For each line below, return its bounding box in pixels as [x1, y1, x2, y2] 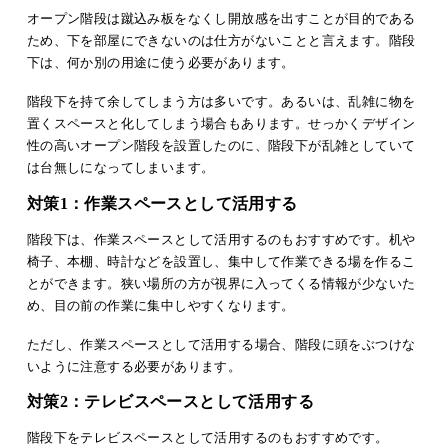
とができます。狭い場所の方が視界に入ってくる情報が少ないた [26, 275, 416, 291]
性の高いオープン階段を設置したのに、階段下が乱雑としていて [26, 137, 416, 153]
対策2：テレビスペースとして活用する [26, 393, 315, 411]
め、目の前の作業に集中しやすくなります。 [26, 297, 295, 313]
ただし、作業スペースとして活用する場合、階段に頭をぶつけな [26, 336, 416, 352]
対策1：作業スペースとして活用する [26, 194, 298, 212]
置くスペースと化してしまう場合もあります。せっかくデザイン [26, 115, 416, 131]
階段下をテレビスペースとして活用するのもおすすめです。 [26, 430, 389, 446]
